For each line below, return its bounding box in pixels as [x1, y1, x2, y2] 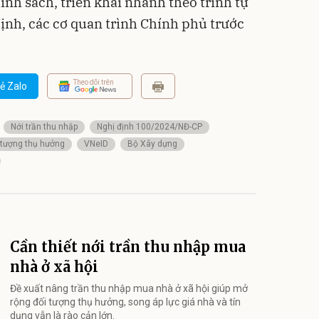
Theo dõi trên [73, 78, 114, 87]
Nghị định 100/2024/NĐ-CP [97, 121, 202, 132]
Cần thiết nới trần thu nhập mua [10, 237, 246, 256]
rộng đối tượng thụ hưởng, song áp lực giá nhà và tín [10, 296, 241, 308]
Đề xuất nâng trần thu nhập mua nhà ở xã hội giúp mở [10, 282, 248, 294]
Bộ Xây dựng [127, 138, 177, 149]
